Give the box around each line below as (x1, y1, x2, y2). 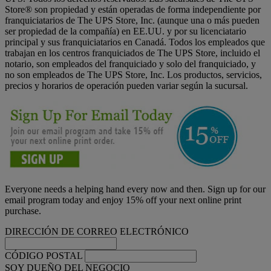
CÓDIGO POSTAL (5, 250, 82, 261)
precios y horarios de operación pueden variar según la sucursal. (5, 80, 248, 91)
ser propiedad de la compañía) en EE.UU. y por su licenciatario (5, 26, 246, 37)
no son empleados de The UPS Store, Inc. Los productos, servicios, (5, 70, 262, 80)
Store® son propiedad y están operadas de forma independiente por (5, 4, 261, 15)
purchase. (5, 206, 41, 217)
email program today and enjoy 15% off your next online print (5, 195, 241, 206)
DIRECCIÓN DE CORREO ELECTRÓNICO (5, 226, 189, 237)
